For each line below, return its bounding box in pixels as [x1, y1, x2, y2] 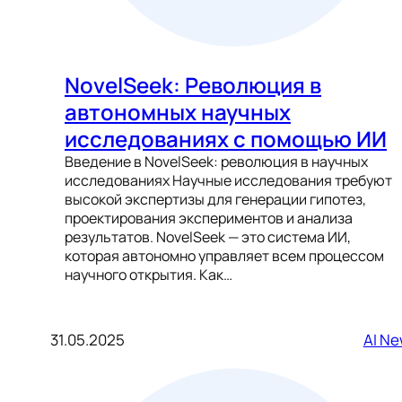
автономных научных [65, 96, 291, 127]
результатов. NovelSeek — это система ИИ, [65, 226, 351, 247]
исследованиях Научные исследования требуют [65, 170, 392, 190]
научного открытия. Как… [65, 264, 232, 284]
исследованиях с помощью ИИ [65, 123, 387, 153]
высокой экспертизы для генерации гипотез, [65, 188, 366, 209]
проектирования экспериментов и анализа [65, 207, 353, 228]
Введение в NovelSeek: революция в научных [65, 151, 368, 171]
